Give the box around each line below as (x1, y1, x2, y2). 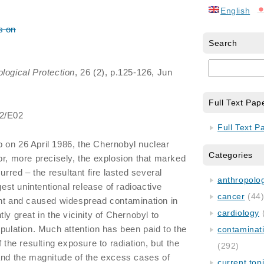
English (220, 6, 250, 15)
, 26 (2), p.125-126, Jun (75, 67, 173, 77)
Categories (209, 150, 253, 160)
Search (209, 38, 237, 48)
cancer (217, 192, 245, 201)
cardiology (217, 208, 259, 217)
